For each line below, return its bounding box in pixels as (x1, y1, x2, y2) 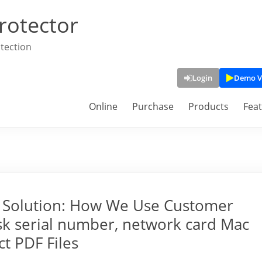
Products (188, 100, 229, 113)
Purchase (132, 100, 174, 113)
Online (89, 100, 118, 113)
